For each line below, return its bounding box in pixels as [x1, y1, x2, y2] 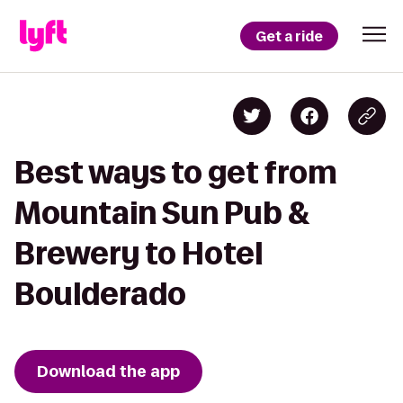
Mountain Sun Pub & [14, 196, 310, 229]
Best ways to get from [14, 156, 337, 189]
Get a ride [255, 26, 323, 46]
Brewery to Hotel [14, 237, 263, 270]
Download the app [37, 361, 180, 382]
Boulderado [14, 277, 186, 310]
